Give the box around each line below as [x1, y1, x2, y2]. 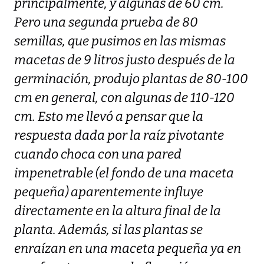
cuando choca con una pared [14, 146, 181, 162]
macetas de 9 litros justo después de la [14, 52, 235, 68]
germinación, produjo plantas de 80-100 [14, 71, 248, 87]
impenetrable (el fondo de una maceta [14, 165, 234, 181]
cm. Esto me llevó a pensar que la [14, 108, 203, 124]
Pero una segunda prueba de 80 [14, 14, 198, 30]
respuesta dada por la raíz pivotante [14, 127, 224, 143]
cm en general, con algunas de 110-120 [14, 90, 235, 105]
